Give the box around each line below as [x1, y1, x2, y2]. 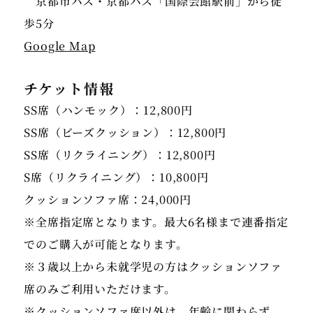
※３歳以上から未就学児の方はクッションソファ [24, 259, 283, 275]
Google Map [24, 38, 96, 54]
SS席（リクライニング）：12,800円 [24, 147, 216, 163]
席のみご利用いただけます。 [24, 281, 176, 298]
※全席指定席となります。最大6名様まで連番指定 [24, 214, 289, 231]
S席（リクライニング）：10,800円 [24, 169, 209, 186]
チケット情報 [24, 78, 115, 99]
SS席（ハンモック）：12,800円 [24, 102, 193, 119]
